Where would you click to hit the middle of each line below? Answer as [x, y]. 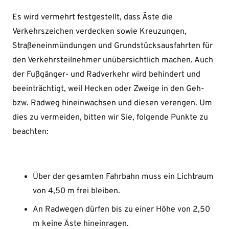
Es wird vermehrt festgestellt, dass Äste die [93, 18]
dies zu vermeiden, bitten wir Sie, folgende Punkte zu [110, 118]
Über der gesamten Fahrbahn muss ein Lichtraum [123, 177]
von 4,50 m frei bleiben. [76, 191]
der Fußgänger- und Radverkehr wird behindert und [106, 75]
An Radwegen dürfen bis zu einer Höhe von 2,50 [121, 210]
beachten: [30, 132]
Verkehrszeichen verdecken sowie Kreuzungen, [99, 32]
